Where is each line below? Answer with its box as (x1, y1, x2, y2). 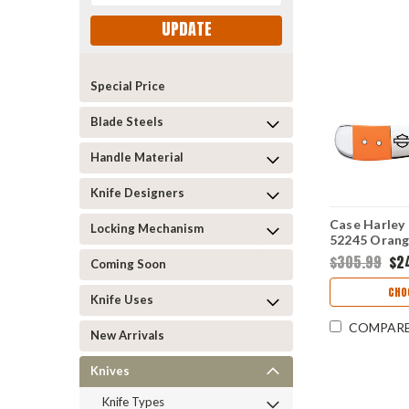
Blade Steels (90, 113, 163, 129)
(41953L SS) (329, 247, 402, 264)
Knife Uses (90, 291, 153, 307)
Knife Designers (90, 184, 184, 200)
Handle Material (90, 149, 184, 164)
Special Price (90, 78, 165, 93)
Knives (90, 362, 130, 378)
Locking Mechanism (90, 220, 204, 236)
